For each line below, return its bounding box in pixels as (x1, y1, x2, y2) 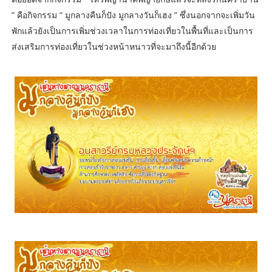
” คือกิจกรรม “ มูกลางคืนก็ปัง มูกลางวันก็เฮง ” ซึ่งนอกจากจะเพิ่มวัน (11, 8, 255, 21)
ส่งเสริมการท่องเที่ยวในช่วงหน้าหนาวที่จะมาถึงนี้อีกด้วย (11, 40, 216, 52)
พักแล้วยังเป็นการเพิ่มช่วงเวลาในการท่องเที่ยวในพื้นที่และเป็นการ (11, 24, 253, 36)
